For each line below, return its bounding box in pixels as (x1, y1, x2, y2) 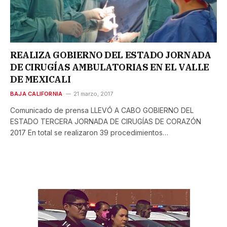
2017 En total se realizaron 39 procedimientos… (10, 128, 168, 137)
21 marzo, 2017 (73, 90, 113, 98)
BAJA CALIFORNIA (10, 90, 63, 98)
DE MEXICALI (10, 73, 71, 86)
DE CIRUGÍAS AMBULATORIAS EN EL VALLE (10, 61, 209, 73)
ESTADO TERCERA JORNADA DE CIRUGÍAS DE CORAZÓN (10, 117, 201, 126)
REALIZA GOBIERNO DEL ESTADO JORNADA (10, 49, 211, 61)
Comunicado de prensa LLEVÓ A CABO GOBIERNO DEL (10, 106, 194, 115)
